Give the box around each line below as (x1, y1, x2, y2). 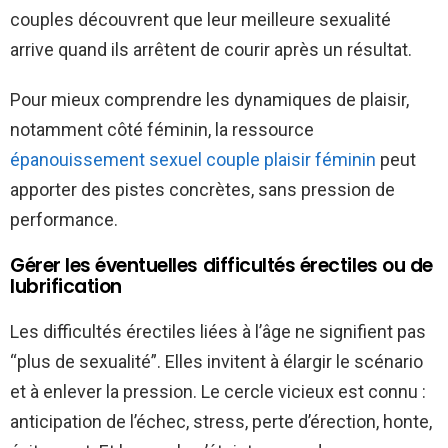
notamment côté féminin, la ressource (10, 118, 314, 140)
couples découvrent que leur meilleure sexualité (10, 8, 391, 30)
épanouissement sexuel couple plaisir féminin (10, 148, 376, 170)
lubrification (10, 272, 122, 300)
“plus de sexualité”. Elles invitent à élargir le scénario (10, 350, 423, 372)
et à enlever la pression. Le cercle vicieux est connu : (10, 380, 426, 402)
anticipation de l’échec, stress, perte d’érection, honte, (10, 410, 432, 432)
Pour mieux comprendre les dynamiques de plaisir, (10, 88, 409, 110)
